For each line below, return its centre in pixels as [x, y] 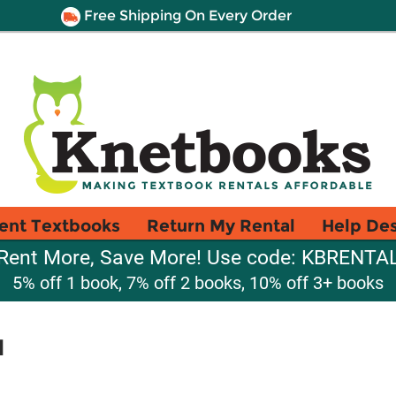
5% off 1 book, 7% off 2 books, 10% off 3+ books [198, 283]
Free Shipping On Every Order [186, 15]
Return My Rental [221, 225]
